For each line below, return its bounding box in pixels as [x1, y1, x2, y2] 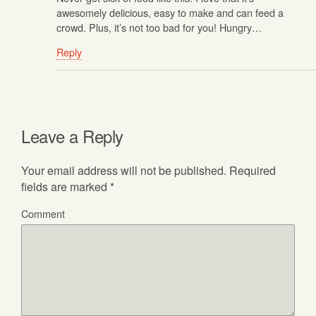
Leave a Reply [21, 123, 123, 148]
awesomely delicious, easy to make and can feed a [56, 4, 284, 20]
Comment [21, 205, 65, 221]
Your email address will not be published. [21, 162, 226, 178]
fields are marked [21, 178, 110, 195]
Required [226, 162, 276, 178]
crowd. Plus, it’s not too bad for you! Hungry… [56, 19, 262, 35]
